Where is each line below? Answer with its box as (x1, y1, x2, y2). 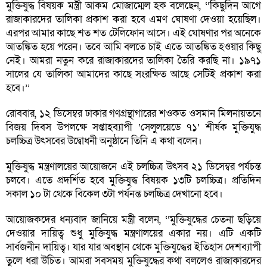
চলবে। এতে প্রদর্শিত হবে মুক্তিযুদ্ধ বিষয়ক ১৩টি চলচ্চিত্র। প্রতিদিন (6, 173, 261, 188)
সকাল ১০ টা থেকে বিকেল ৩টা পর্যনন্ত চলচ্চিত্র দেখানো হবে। (6, 187, 225, 201)
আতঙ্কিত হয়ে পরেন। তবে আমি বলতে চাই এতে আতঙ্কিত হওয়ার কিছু (6, 40, 261, 54)
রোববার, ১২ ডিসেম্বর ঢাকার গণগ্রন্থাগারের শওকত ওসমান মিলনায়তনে (6, 107, 261, 121)
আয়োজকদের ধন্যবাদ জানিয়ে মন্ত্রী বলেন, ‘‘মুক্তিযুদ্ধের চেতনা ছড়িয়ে (6, 213, 261, 227)
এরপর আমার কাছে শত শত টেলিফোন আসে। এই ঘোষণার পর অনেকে (6, 26, 261, 41)
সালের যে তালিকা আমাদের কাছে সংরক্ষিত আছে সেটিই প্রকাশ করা (6, 67, 261, 82)
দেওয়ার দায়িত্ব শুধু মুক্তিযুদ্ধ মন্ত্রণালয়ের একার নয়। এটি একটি (6, 226, 261, 241)
